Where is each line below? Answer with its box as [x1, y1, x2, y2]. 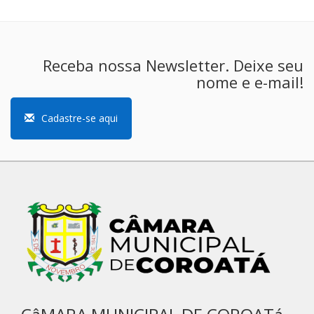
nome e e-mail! [196, 71, 303, 93]
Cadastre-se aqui [41, 111, 118, 125]
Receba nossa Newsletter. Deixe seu [43, 55, 303, 76]
